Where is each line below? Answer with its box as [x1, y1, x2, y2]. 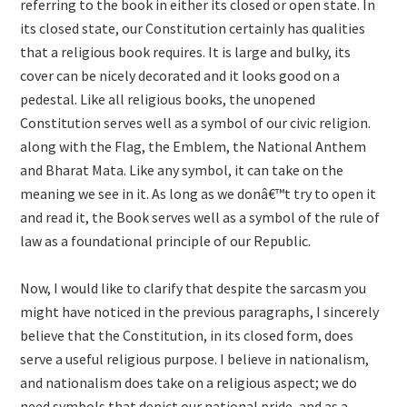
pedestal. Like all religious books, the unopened [20, 90, 316, 108]
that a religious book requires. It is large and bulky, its [20, 43, 352, 61]
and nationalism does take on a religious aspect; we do [20, 373, 358, 392]
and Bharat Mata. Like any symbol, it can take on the [20, 161, 344, 179]
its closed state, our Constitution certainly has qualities [20, 19, 366, 37]
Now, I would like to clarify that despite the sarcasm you [20, 279, 367, 297]
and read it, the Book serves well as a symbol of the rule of [20, 208, 381, 226]
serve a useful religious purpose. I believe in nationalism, [20, 350, 370, 368]
